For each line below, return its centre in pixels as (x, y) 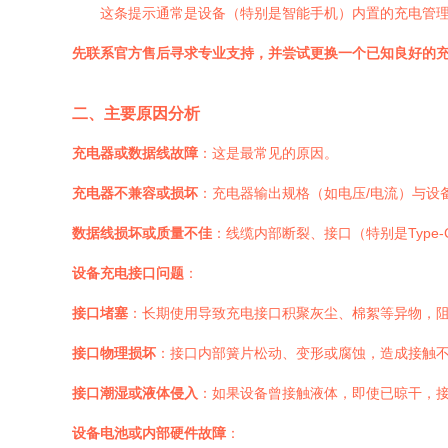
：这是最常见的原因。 (268, 153)
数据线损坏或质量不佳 (142, 233)
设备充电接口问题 (128, 273)
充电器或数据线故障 (135, 153)
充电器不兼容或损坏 (135, 193)
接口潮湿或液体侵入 (135, 393)
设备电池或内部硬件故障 (149, 433)
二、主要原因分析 (136, 113)
